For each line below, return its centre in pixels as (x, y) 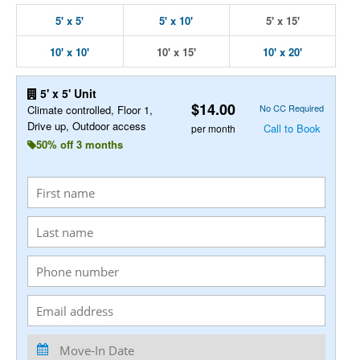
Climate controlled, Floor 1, (90, 110)
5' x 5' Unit (66, 93)
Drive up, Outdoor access (86, 126)
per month (214, 128)
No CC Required (292, 107)
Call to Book (292, 128)
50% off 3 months (79, 144)
